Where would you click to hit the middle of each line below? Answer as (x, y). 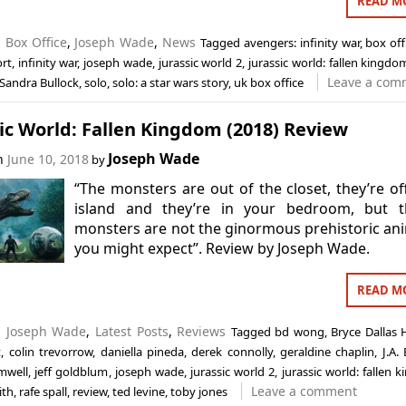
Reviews (202, 331)
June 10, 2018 (48, 159)
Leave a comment (304, 391)
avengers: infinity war (301, 42)
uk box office (268, 82)
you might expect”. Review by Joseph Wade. (222, 248)
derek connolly (232, 352)
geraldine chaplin (328, 352)
